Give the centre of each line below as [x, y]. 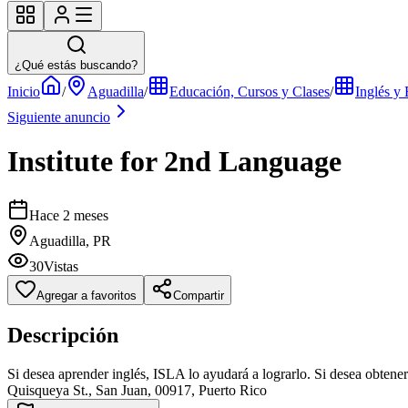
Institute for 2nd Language [174, 162]
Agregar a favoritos [87, 295]
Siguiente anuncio [59, 117]
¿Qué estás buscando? [76, 65]
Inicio [24, 92]
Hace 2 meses [69, 215]
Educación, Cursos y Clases [250, 92]
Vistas [61, 266]
